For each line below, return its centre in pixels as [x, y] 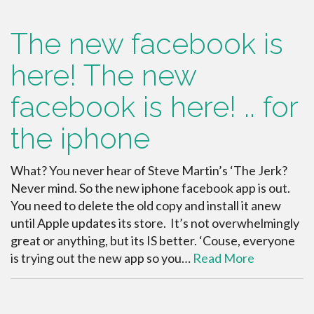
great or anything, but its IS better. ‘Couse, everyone [153, 240]
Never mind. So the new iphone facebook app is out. [151, 188]
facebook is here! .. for [154, 107]
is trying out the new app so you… [102, 258]
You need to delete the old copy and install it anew [146, 205]
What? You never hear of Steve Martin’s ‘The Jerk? [149, 170]
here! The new [103, 75]
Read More [224, 258]
